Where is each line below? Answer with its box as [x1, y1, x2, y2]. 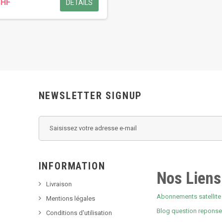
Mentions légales [46, 194, 95, 202]
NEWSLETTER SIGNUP [38, 89, 143, 102]
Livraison [46, 180, 72, 188]
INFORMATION [38, 160, 106, 172]
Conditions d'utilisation [46, 209, 112, 217]
